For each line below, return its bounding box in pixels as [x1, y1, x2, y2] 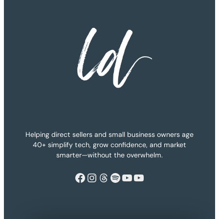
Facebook [74, 169, 80, 185]
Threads [97, 169, 103, 185]
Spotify [109, 169, 115, 185]
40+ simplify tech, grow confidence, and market [33, 140, 186, 149]
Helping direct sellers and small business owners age [25, 130, 194, 139]
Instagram [86, 169, 96, 185]
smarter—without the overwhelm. [56, 150, 163, 159]
